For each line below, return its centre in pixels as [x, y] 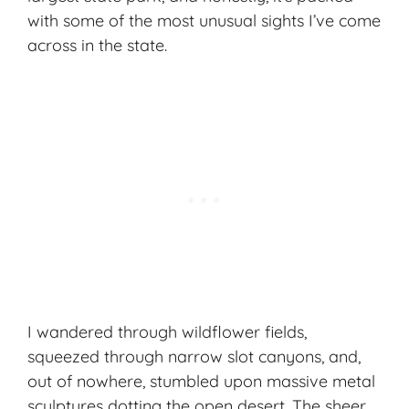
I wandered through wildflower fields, [167, 331]
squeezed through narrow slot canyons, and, [194, 356]
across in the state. [97, 45]
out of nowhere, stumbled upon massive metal [201, 381]
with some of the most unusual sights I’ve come [204, 20]
